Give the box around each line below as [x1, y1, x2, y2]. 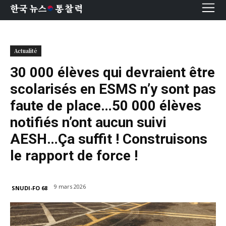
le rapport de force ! [10, 147, 138, 164]
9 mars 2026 [54, 183, 86, 191]
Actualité [14, 47, 37, 54]
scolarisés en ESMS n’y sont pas [10, 81, 216, 97]
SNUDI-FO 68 [12, 184, 47, 192]
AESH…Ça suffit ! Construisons [10, 131, 207, 147]
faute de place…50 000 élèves [10, 97, 201, 114]
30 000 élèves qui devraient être [10, 64, 215, 81]
